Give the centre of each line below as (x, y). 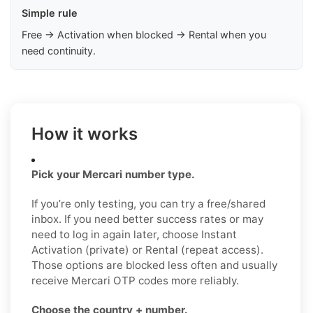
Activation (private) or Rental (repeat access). (147, 249)
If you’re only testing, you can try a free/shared (148, 203)
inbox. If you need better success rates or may (147, 219)
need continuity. (59, 50)
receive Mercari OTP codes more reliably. (135, 280)
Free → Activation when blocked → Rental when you (144, 34)
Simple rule (50, 13)
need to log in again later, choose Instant (134, 234)
